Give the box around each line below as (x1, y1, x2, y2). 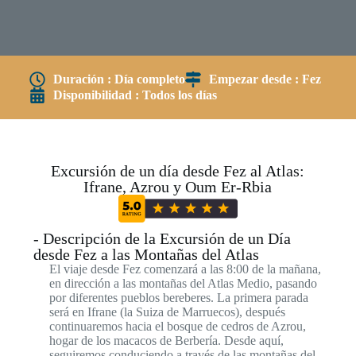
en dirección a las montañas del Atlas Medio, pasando (48, 276, 317, 290)
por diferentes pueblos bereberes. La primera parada (48, 290, 308, 304)
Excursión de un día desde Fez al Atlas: (51, 161, 305, 180)
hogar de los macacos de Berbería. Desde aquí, (48, 333, 284, 347)
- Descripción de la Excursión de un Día (33, 229, 291, 247)
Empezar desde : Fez (208, 72, 321, 86)
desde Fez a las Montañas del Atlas (33, 245, 259, 263)
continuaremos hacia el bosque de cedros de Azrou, (48, 319, 306, 333)
